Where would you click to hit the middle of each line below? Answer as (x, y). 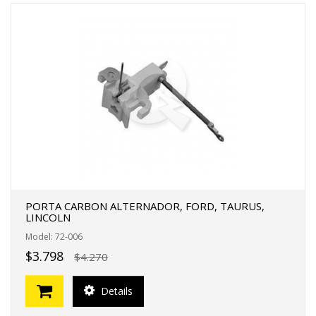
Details (115, 291)
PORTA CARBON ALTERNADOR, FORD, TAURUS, (145, 206)
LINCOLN (48, 217)
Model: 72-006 (54, 237)
